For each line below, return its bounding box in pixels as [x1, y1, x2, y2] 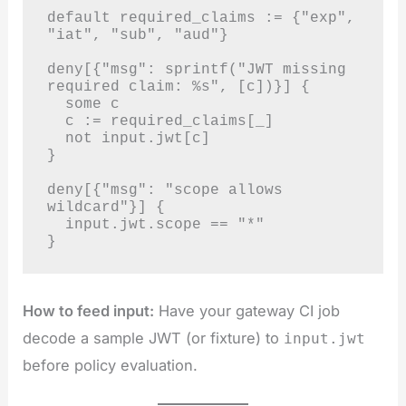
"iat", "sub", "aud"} [46, 25, 228, 43]
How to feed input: [23, 302, 155, 321]
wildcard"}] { [46, 198, 165, 216]
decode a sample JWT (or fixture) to [23, 329, 285, 348]
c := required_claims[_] [46, 111, 65, 130]
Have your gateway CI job [154, 302, 341, 321]
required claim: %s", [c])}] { [46, 77, 310, 95]
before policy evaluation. [23, 356, 198, 375]
